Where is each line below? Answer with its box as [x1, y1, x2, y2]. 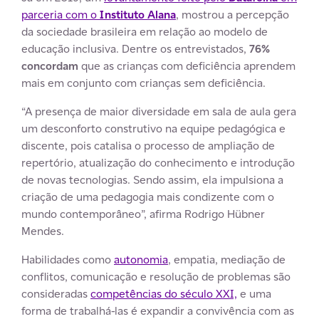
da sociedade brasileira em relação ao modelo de [21, 23, 268, 39]
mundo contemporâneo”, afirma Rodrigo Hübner [21, 206, 265, 221]
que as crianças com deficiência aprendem [81, 58, 296, 73]
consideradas [21, 286, 90, 301]
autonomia [114, 251, 168, 267]
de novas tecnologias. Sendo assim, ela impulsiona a [21, 172, 283, 187]
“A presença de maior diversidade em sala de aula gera [21, 103, 296, 119]
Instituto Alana [100, 6, 176, 22]
